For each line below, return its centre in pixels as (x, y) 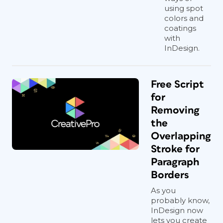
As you (163, 190)
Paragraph (175, 162)
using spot (184, 8)
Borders (170, 175)
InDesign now (177, 210)
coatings (180, 28)
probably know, (180, 200)
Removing (175, 110)
